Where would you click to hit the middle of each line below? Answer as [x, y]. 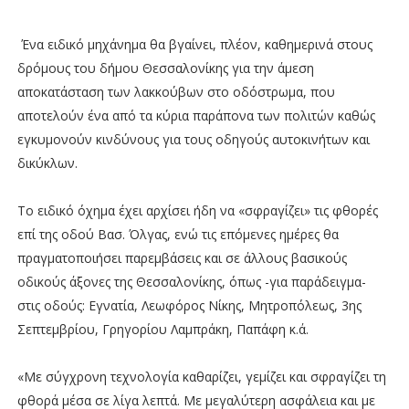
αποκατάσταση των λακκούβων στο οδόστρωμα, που [176, 92]
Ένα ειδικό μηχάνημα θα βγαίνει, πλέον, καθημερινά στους [194, 45]
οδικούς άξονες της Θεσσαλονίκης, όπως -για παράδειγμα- [191, 282]
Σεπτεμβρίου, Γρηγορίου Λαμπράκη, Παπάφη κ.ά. [163, 330]
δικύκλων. [47, 163]
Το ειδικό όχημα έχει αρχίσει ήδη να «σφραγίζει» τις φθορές [197, 211]
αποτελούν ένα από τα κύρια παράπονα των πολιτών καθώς [196, 116]
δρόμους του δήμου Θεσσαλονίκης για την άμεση [165, 68]
